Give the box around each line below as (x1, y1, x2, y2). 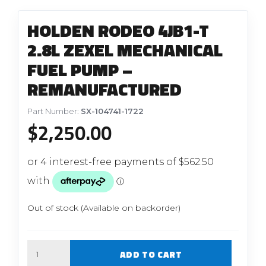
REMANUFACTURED (27, 75, 182, 102)
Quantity (27, 241, 61, 250)
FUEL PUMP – (27, 56, 133, 83)
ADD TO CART (119, 247, 182, 261)
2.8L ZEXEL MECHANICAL (27, 36, 223, 63)
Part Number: (27, 106, 81, 116)
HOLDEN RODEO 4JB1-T (27, 17, 210, 43)
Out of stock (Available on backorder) (27, 202, 181, 213)
